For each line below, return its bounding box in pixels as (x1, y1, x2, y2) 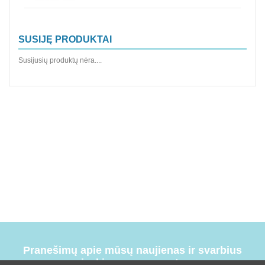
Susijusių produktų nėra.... (18, 56, 102, 64)
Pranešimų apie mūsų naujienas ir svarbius (23, 244, 242, 256)
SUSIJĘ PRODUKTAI (18, 34, 112, 45)
